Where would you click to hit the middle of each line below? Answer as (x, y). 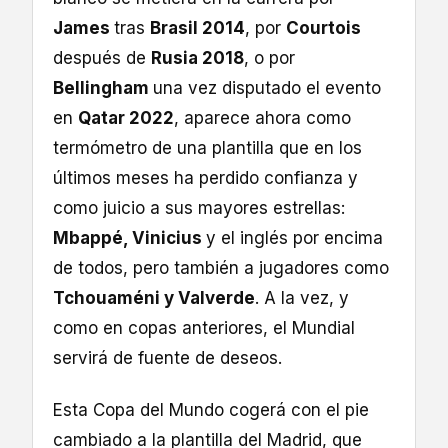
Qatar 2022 (126, 118)
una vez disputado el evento (267, 88)
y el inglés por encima (294, 238)
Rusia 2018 (197, 58)
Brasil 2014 (197, 28)
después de (102, 58)
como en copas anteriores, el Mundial (204, 328)
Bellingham (103, 88)
